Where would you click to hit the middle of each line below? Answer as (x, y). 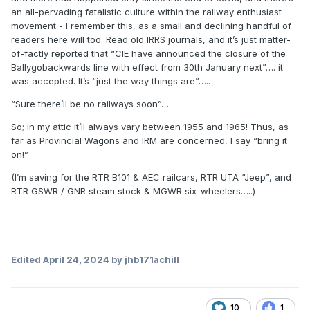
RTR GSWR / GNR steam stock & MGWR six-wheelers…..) (133, 191)
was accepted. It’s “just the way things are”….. (111, 81)
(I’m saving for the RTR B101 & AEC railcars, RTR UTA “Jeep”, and (151, 177)
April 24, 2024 (76, 260)
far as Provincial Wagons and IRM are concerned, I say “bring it (149, 141)
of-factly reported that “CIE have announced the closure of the (148, 54)
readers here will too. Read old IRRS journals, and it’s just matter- (151, 40)
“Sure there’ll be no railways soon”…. (91, 104)
